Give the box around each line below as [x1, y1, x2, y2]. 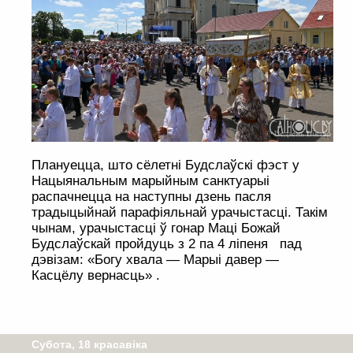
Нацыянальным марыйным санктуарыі [32, 173, 269, 189]
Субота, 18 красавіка [32, 338, 147, 351]
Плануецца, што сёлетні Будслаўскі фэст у [32, 158, 299, 173]
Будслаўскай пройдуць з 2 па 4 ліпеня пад [32, 236, 302, 252]
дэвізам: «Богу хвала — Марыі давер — [32, 252, 279, 268]
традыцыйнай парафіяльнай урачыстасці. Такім [32, 205, 328, 221]
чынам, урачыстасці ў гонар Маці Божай [32, 221, 281, 236]
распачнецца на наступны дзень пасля [32, 189, 271, 205]
